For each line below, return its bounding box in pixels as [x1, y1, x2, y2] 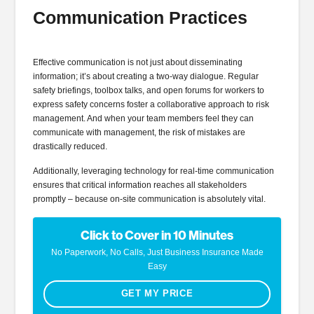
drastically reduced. [33, 141, 108, 151]
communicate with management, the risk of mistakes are [33, 127, 246, 137]
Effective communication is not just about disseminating [33, 57, 243, 67]
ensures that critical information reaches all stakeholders [33, 180, 247, 191]
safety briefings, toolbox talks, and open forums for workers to [33, 85, 265, 95]
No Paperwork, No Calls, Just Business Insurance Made [50, 247, 264, 257]
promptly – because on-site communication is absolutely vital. [33, 194, 266, 205]
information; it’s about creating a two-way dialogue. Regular [33, 71, 259, 81]
